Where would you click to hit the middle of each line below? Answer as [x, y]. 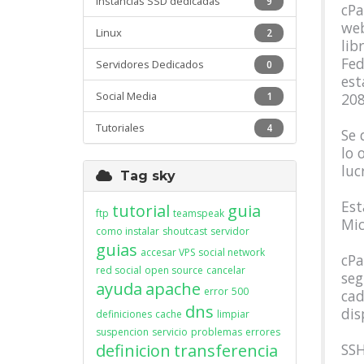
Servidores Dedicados [150, 64]
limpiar [233, 314]
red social [119, 270]
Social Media [126, 96]
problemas [217, 332]
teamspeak [199, 213]
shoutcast [185, 231]
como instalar [128, 231]
